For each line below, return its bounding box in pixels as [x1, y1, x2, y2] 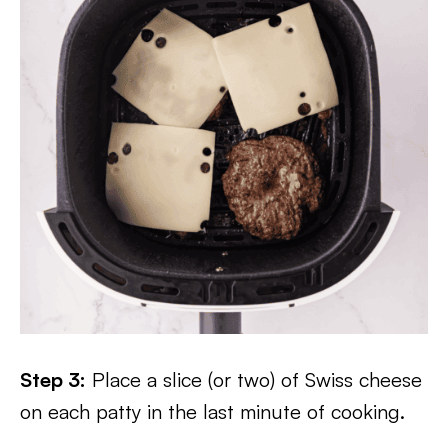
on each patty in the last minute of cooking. [20, 399, 405, 424]
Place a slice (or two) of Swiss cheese [86, 367, 422, 392]
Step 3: [20, 367, 86, 392]
